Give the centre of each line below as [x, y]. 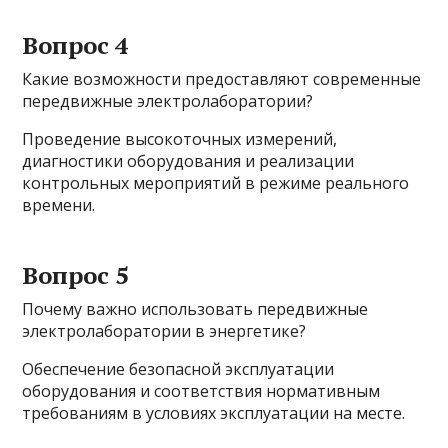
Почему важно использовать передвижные [195, 309]
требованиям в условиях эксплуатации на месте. [214, 413]
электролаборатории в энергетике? [164, 331]
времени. [59, 205]
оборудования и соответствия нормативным [201, 391]
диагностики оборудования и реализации [188, 161]
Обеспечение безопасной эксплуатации [178, 369]
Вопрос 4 [76, 45]
